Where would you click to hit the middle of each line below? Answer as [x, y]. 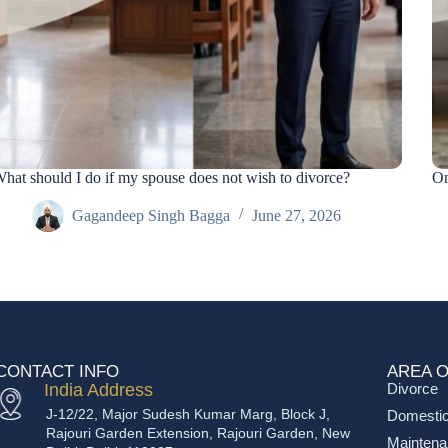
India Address [98, 390]
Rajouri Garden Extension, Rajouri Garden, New [198, 433]
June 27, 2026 [296, 216]
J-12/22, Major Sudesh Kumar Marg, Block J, [188, 414]
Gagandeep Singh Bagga [151, 216]
